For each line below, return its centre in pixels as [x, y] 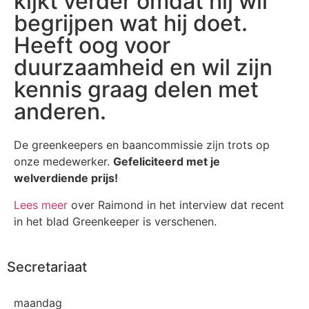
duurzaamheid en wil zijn [143, 68]
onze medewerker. [63, 162]
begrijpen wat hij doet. [131, 23]
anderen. [60, 112]
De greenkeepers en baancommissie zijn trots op [142, 145]
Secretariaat [47, 267]
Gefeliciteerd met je [167, 162]
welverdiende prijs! [66, 178]
